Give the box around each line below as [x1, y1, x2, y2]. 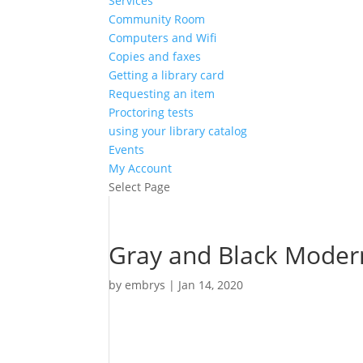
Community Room [109, 11, 206, 27]
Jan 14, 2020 [178, 277, 244, 293]
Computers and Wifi [109, 30, 217, 45]
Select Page [109, 179, 171, 194]
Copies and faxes [109, 49, 202, 64]
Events [109, 142, 145, 157]
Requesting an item [109, 86, 216, 101]
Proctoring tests [109, 105, 194, 120]
